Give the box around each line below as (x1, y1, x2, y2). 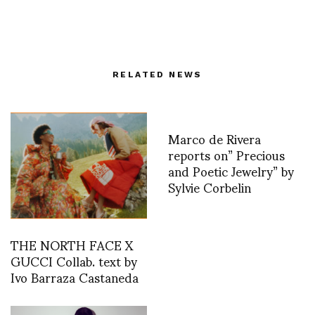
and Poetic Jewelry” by (168, 151, 294, 189)
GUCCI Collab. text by (11, 241, 137, 279)
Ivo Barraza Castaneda (11, 257, 139, 295)
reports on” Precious (168, 135, 285, 173)
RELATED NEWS (112, 69, 202, 79)
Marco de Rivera (168, 119, 261, 157)
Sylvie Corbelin (168, 167, 251, 205)
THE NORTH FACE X (11, 225, 133, 263)
